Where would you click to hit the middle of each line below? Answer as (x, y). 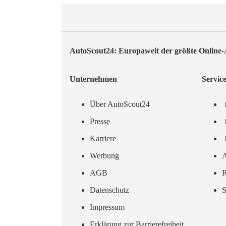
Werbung (104, 155)
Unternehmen (93, 79)
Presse (100, 121)
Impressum (107, 207)
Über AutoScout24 (120, 104)
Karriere (103, 138)
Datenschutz (109, 190)
